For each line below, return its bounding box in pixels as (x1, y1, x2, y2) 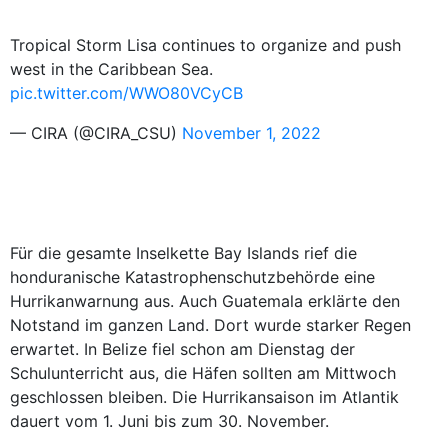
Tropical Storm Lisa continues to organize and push (10, 35, 401, 55)
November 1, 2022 (182, 123, 321, 143)
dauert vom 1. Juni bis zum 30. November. (10, 411, 329, 431)
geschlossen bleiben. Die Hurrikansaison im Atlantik (10, 387, 399, 407)
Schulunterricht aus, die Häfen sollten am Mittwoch (10, 363, 396, 383)
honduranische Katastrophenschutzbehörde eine (10, 267, 375, 287)
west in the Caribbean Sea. (10, 59, 213, 79)
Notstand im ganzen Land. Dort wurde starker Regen (10, 315, 411, 335)
